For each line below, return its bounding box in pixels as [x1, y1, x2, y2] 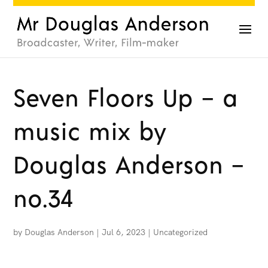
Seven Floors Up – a [13, 87, 239, 111]
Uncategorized [153, 227, 208, 237]
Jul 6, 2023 [102, 227, 146, 237]
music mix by [13, 121, 166, 145]
